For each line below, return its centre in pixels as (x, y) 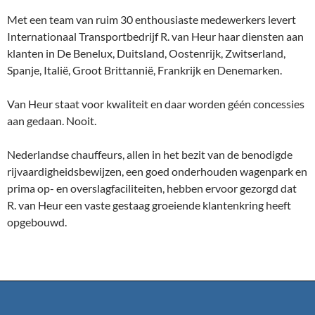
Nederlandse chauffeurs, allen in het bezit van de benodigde (150, 154)
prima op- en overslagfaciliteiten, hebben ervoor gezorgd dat (152, 188)
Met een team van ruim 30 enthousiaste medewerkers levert (152, 19)
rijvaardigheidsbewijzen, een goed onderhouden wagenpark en (157, 171)
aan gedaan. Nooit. (52, 121)
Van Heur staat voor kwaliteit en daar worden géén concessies (156, 104)
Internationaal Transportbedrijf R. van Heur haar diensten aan (155, 36)
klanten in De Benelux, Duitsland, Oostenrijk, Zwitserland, (146, 53)
